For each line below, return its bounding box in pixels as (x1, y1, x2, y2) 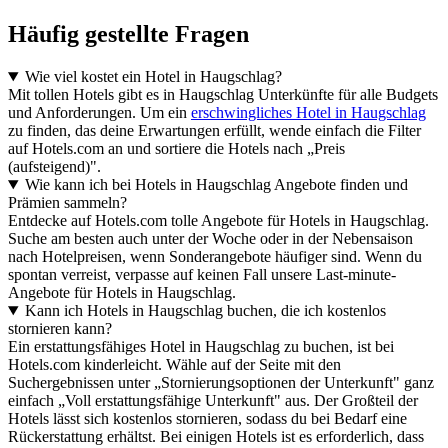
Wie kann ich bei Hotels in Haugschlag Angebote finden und (24, 176, 408, 194)
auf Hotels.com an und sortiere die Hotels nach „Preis (8, 140, 345, 158)
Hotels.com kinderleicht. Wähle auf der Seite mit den (8, 356, 341, 374)
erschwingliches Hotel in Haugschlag (191, 104, 426, 122)
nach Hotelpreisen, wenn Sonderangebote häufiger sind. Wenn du (8, 248, 422, 266)
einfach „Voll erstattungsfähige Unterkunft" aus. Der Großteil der (8, 392, 418, 410)
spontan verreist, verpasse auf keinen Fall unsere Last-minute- (8, 266, 396, 284)
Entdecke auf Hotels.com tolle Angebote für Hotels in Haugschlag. (8, 212, 429, 230)
